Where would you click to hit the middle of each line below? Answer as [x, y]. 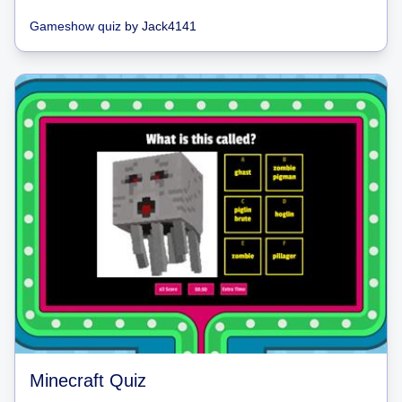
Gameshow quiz [75, 26]
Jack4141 [169, 26]
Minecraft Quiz [88, 380]
